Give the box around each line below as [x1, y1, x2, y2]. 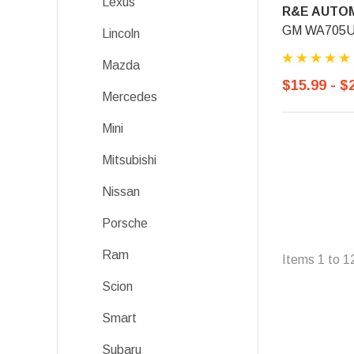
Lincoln [102, 27, 140, 40]
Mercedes [102, 90, 157, 104]
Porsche [102, 217, 148, 230]
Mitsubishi [102, 153, 156, 167]
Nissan [102, 185, 140, 198]
